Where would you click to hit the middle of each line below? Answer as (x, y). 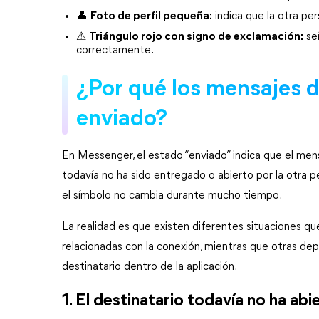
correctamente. (115, 51)
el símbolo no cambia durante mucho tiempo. (172, 196)
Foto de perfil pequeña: (151, 16)
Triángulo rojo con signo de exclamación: (196, 37)
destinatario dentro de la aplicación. (150, 267)
